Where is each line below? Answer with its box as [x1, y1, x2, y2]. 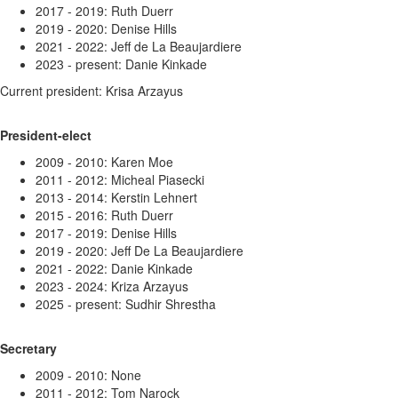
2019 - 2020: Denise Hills [36, 20, 177, 37]
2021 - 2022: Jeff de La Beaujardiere [36, 37, 242, 55]
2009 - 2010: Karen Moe [36, 153, 173, 171]
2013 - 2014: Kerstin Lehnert [36, 188, 197, 206]
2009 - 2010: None [36, 366, 141, 384]
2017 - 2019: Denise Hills [36, 224, 177, 242]
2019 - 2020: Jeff [36, 242, 134, 259]
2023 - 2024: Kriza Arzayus [36, 277, 188, 295]
